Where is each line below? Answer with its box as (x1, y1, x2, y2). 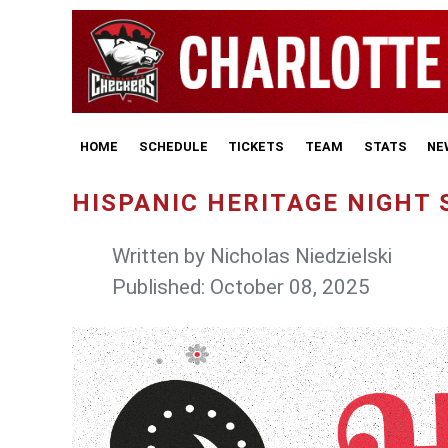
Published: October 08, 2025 (112, 275, 370, 300)
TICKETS (228, 138, 285, 154)
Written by (112, 244, 210, 269)
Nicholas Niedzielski (210, 244, 392, 269)
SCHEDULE (138, 138, 208, 154)
